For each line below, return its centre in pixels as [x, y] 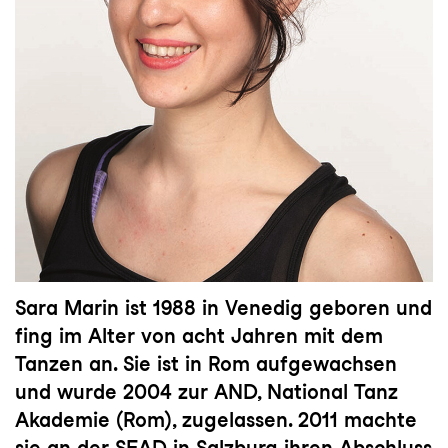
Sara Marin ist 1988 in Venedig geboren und [223, 307]
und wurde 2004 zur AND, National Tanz [206, 391]
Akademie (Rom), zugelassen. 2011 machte [216, 419]
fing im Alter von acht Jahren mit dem [199, 335]
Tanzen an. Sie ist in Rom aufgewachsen [206, 363]
